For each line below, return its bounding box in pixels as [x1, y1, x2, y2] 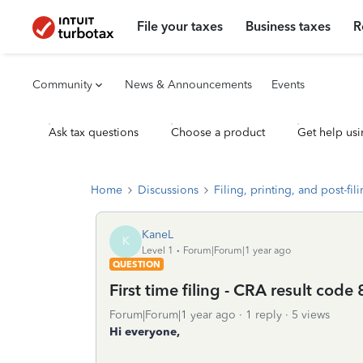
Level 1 [142, 244, 173, 256]
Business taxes [246, 19, 331, 34]
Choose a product [171, 126, 265, 139]
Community [32, 78, 92, 92]
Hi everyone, [109, 325, 180, 339]
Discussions [138, 183, 199, 197]
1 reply [246, 308, 282, 322]
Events [271, 78, 305, 92]
